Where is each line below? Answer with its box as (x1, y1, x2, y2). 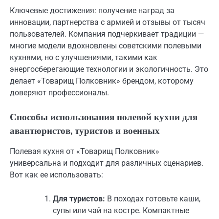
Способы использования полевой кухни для (10, 111, 197, 124)
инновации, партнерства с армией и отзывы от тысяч (10, 18, 205, 27)
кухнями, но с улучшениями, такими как (10, 53, 157, 63)
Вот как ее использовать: (10, 170, 103, 180)
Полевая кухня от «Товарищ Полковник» (10, 147, 159, 156)
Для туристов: (53, 194, 105, 203)
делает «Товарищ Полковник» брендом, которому (10, 76, 194, 86)
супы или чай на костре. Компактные (53, 205, 189, 215)
